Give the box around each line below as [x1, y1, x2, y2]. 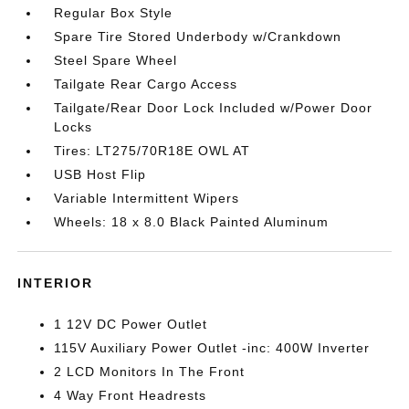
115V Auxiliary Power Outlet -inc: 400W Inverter [54, 341, 371, 355]
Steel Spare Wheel [54, 53, 178, 68]
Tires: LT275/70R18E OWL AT [54, 143, 251, 158]
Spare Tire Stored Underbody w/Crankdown [54, 29, 342, 44]
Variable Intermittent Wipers [54, 191, 240, 205]
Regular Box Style [54, 5, 173, 20]
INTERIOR [17, 276, 94, 290]
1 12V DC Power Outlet [54, 317, 208, 331]
